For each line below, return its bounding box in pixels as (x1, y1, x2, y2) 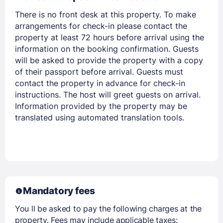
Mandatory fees (23, 185, 95, 197)
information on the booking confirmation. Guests (15, 44, 199, 54)
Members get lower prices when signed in (36, 84, 187, 94)
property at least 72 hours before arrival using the (15, 32, 204, 43)
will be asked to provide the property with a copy (15, 55, 203, 66)
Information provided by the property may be (15, 101, 187, 111)
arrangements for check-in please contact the (15, 21, 187, 31)
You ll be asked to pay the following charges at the (15, 204, 202, 214)
